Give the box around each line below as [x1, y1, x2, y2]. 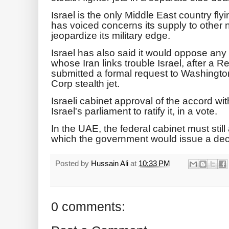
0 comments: [51, 199, 125, 214]
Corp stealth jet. [51, 77, 120, 89]
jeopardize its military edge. [51, 29, 170, 41]
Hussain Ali [91, 158, 130, 168]
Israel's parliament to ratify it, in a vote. [51, 105, 217, 117]
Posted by [55, 158, 91, 168]
